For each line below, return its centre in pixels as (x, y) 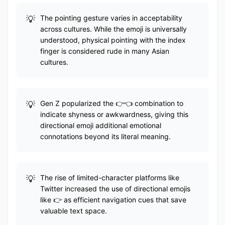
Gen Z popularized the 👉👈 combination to (112, 103)
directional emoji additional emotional (101, 125)
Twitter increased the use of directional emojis (115, 189)
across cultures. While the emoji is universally (114, 29)
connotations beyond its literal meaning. (105, 136)
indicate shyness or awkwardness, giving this (114, 114)
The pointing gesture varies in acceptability (111, 18)
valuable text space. (74, 211)
